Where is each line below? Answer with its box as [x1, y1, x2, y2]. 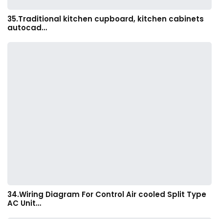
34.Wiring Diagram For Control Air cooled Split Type [7, 189, 206, 199]
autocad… [7, 22, 47, 33]
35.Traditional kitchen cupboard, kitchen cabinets [7, 14, 204, 24]
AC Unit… [7, 197, 41, 208]
